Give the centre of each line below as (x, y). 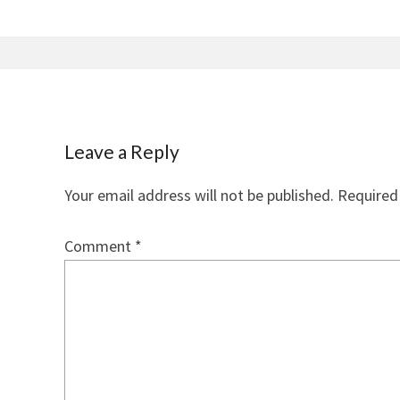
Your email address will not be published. (199, 195)
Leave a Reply (122, 152)
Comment (100, 246)
